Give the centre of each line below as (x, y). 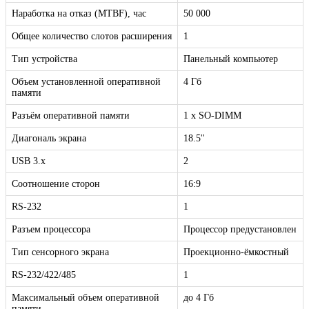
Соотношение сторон (56, 184)
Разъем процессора (51, 230)
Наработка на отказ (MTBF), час (79, 14)
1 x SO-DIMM (212, 116)
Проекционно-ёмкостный (236, 252)
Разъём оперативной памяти (71, 116)
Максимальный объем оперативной (86, 298)
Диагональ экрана (49, 139)
